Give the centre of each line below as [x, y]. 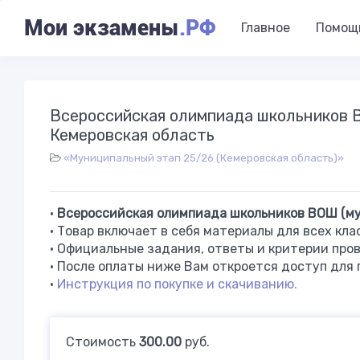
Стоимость [102, 342]
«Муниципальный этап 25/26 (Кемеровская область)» [204, 158]
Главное [266, 28]
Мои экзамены [102, 28]
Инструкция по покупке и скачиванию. [177, 284]
